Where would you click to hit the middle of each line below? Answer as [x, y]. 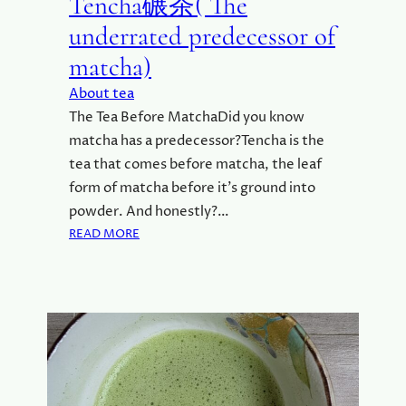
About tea [101, 94]
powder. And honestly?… [149, 212]
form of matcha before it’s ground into [192, 188]
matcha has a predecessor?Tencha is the [197, 141]
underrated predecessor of [202, 36]
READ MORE [104, 234]
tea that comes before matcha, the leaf [195, 165]
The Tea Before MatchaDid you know [187, 118]
